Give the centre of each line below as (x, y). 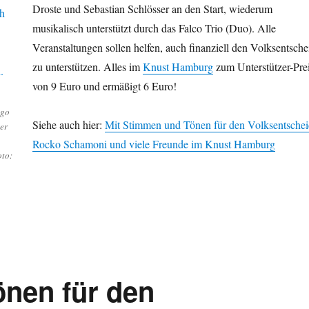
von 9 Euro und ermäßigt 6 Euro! (104, 86)
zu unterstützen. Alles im (87, 67)
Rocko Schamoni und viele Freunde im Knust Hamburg (153, 144)
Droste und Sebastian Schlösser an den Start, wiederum (152, 9)
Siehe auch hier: (68, 125)
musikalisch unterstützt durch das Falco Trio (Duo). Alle (154, 28)
